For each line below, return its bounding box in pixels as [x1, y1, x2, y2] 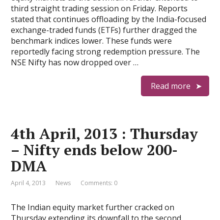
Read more [150, 81, 191, 91]
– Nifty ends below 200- [11, 140, 178, 160]
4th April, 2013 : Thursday [11, 124, 198, 143]
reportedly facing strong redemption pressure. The [11, 46, 200, 57]
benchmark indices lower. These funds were [11, 35, 172, 46]
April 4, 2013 [11, 179, 46, 187]
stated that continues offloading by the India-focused [11, 14, 207, 25]
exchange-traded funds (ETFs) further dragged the [11, 25, 197, 35]
